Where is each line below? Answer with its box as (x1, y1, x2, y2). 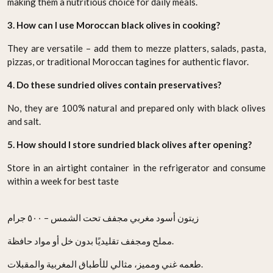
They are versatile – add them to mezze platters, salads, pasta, (7, 42, 266, 54)
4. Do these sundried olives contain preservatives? (7, 79, 221, 90)
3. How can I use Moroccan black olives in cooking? (7, 19, 220, 30)
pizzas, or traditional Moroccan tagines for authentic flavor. (7, 55, 249, 67)
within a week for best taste (7, 175, 119, 186)
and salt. (7, 115, 41, 127)
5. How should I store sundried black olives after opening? (7, 138, 252, 150)
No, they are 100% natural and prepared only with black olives (7, 102, 266, 113)
